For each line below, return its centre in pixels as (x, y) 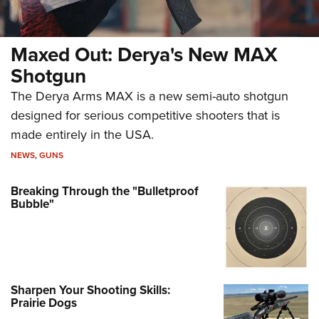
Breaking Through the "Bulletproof (105, 191)
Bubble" (32, 204)
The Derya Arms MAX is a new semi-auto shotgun (150, 96)
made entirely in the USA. (82, 134)
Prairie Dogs (44, 303)
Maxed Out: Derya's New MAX (144, 54)
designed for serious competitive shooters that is (145, 115)
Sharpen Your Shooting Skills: (90, 291)
